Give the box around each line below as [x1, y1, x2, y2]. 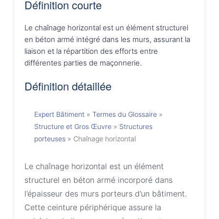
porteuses [34, 134, 66, 143]
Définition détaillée [24, 78, 111, 93]
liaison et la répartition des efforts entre [24, 46, 158, 56]
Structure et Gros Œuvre [34, 122, 111, 131]
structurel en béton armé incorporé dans [24, 175, 173, 185]
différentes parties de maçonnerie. [24, 58, 142, 67]
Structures [119, 122, 153, 131]
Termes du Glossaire [92, 110, 157, 118]
